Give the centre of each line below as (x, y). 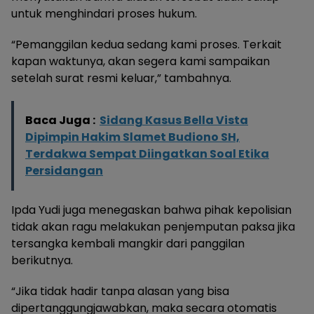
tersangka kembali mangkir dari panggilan (128, 244)
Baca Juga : (60, 121)
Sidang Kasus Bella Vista (174, 121)
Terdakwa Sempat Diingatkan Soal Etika (147, 154)
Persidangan (64, 171)
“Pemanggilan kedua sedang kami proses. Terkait (146, 45)
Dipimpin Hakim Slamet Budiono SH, (132, 137)
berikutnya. (42, 261)
